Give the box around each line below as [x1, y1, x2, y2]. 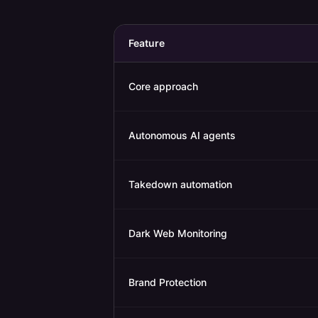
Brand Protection [128, 276, 207, 288]
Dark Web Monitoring [128, 227, 227, 239]
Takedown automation [128, 178, 232, 190]
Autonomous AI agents [128, 129, 236, 141]
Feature [128, 37, 165, 49]
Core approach [128, 80, 198, 92]
